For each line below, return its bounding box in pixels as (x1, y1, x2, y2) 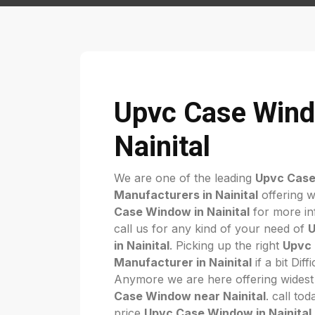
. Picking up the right (169, 238, 283, 252)
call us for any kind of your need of (114, 221, 308, 236)
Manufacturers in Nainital (114, 188, 258, 202)
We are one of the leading (114, 171, 255, 185)
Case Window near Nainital (114, 289, 266, 303)
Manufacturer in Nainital (114, 255, 252, 269)
